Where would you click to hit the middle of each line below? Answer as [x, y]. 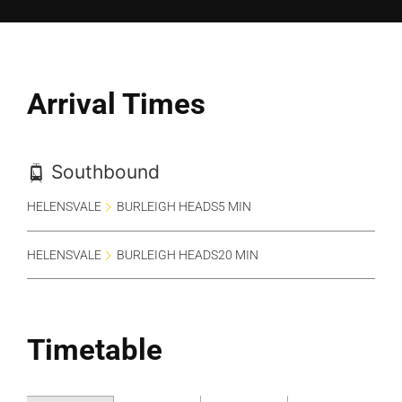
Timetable [95, 350]
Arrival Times [116, 103]
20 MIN [238, 255]
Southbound [103, 171]
